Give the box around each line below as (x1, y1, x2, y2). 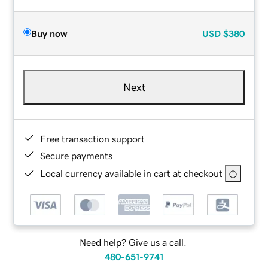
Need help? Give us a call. (79, 237, 187, 248)
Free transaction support (40, 133, 145, 144)
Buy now (31, 28, 68, 38)
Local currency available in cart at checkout (40, 168, 223, 178)
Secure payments (40, 150, 113, 160)
